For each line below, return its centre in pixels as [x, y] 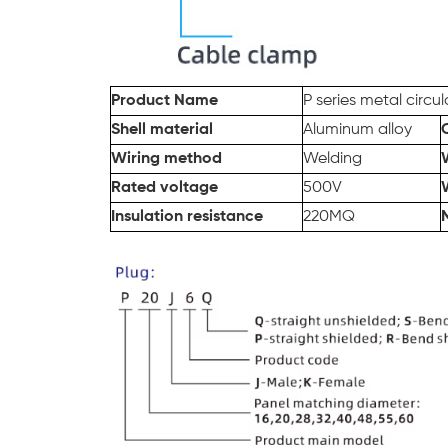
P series [331, 101]
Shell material [162, 130]
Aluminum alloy [357, 130]
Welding [332, 159]
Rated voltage [164, 188]
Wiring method [166, 159]
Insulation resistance [187, 217]
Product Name [164, 101]
